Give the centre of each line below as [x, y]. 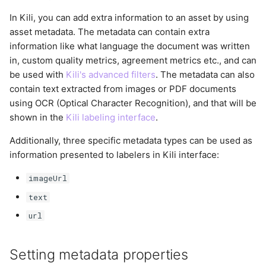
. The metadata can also [205, 75]
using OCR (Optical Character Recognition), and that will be [133, 103]
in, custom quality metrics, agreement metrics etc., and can [133, 61]
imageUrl [47, 178]
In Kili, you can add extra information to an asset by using [129, 18]
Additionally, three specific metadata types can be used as [131, 141]
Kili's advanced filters [111, 75]
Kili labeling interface [111, 118]
